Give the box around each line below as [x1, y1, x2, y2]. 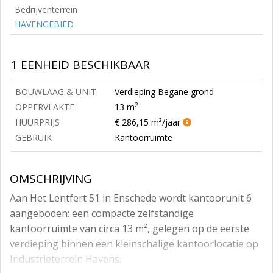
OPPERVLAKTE [15, 101, 74, 113]
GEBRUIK [15, 132, 52, 143]
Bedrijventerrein [15, 4, 77, 15]
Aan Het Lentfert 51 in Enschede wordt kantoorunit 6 [10, 191, 252, 205]
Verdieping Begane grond [115, 86, 214, 97]
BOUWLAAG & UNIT [15, 86, 96, 97]
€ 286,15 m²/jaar [115, 116, 183, 128]
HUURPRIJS [15, 116, 60, 128]
